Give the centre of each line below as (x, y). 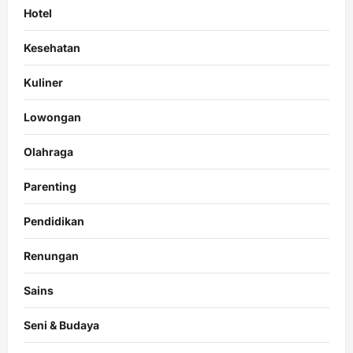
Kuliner (43, 83)
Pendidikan (54, 221)
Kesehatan (52, 48)
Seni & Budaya (61, 325)
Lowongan (52, 117)
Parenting (50, 187)
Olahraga (48, 152)
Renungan (51, 256)
